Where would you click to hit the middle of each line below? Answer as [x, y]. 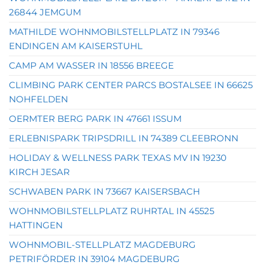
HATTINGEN [36, 225]
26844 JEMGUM [45, 12]
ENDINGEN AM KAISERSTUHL [76, 46]
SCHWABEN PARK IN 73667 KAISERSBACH [104, 191]
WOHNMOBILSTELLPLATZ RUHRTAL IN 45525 [112, 211]
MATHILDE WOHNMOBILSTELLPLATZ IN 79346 [114, 32]
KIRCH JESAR [39, 172]
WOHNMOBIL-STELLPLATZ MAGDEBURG [102, 245]
